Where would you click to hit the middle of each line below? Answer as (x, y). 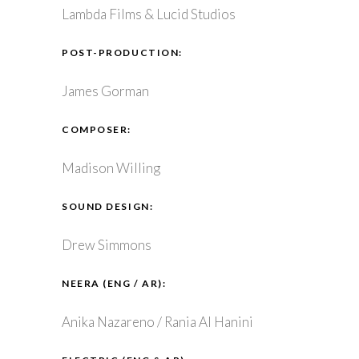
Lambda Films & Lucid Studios (149, 14)
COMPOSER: (97, 129)
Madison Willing (111, 167)
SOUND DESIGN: (108, 206)
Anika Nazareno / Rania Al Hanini (157, 321)
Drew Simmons (107, 244)
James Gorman (105, 91)
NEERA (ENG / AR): (114, 283)
